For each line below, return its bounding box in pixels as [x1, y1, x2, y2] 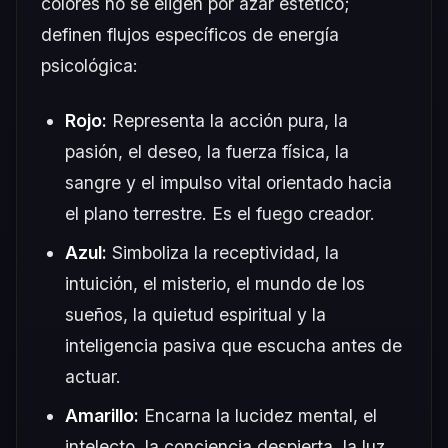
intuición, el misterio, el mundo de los [65, 272, 365, 294]
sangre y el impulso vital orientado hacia [65, 171, 392, 193]
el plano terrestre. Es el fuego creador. [65, 202, 375, 224]
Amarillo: [65, 404, 139, 426]
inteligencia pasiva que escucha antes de [65, 334, 402, 356]
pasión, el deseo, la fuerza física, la [65, 140, 349, 162]
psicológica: [41, 54, 138, 76]
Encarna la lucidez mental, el [139, 404, 377, 426]
